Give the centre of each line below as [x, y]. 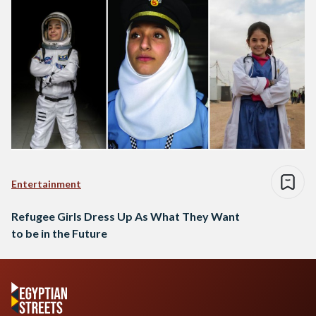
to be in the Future [59, 233]
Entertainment [46, 183]
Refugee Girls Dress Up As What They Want [126, 216]
